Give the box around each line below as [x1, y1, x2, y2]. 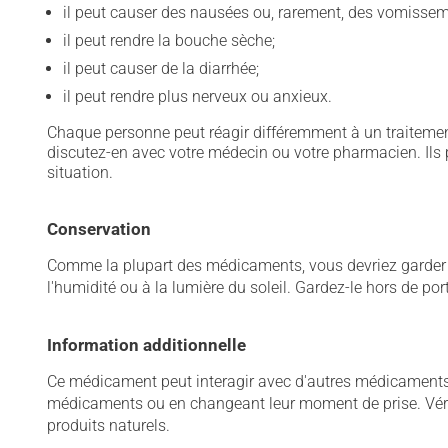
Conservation [47, 219, 151, 239]
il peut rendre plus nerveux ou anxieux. [63, 87, 332, 106]
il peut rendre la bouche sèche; [63, 31, 275, 50]
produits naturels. [47, 416, 170, 435]
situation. [47, 163, 113, 182]
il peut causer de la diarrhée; [63, 59, 259, 78]
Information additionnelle [47, 335, 246, 355]
